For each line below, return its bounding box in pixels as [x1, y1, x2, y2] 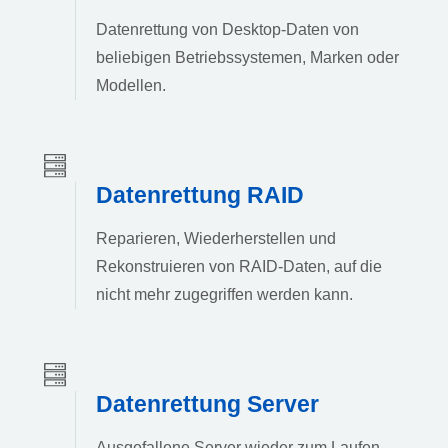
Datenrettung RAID [96, 181, 304, 208]
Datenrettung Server [96, 390, 319, 417]
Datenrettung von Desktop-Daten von [96, 21, 359, 39]
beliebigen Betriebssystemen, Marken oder [96, 49, 399, 67]
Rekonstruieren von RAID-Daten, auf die [96, 257, 382, 275]
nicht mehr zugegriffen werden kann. [96, 285, 353, 303]
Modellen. [96, 77, 166, 95]
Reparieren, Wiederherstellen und [96, 229, 336, 247]
